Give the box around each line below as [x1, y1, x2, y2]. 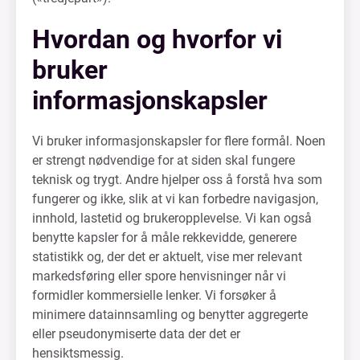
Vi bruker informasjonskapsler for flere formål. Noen [32, 133, 325, 149]
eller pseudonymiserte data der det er [32, 326, 240, 342]
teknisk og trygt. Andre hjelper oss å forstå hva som [32, 172, 322, 187]
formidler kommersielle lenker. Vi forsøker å [32, 288, 276, 303]
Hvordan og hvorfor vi [32, 24, 282, 55]
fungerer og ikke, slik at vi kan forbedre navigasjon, [32, 191, 318, 207]
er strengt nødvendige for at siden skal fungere [32, 153, 295, 168]
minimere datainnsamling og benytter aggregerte [32, 307, 308, 322]
